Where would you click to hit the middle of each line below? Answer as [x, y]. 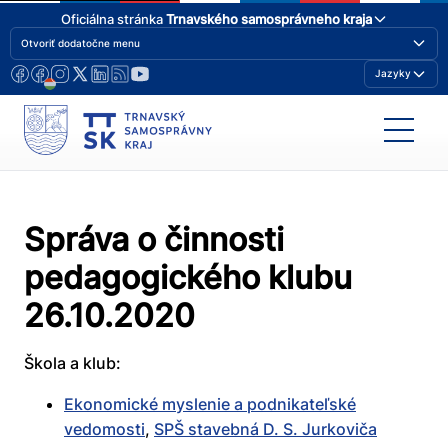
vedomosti [104, 429]
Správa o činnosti [154, 240]
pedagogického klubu [188, 278]
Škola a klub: [72, 363]
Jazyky [393, 73]
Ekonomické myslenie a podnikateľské [210, 404]
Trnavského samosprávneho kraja [268, 18]
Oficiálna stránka [113, 18]
